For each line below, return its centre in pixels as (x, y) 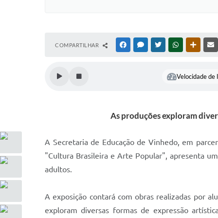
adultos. (58, 169)
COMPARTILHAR (78, 45)
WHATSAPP (195, 45)
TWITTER (174, 45)
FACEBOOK (142, 45)
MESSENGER (161, 45)
